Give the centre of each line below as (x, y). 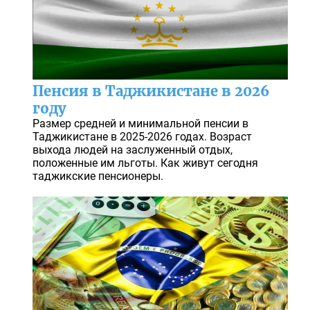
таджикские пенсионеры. (98, 176)
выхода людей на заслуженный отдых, (132, 150)
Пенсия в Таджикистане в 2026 (151, 91)
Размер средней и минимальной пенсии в (140, 124)
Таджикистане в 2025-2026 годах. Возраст (142, 137)
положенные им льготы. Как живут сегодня (145, 163)
